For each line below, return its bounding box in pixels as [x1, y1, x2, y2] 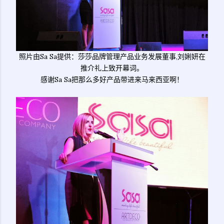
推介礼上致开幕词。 [80, 63, 143, 72]
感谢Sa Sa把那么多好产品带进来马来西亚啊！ [40, 74, 183, 84]
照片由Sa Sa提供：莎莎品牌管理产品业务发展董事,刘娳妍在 [18, 51, 205, 61]
